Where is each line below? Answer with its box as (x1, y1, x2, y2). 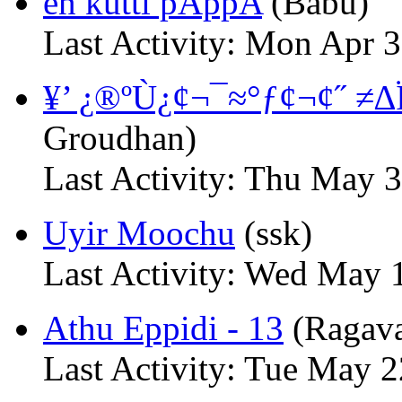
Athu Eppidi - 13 (43, 309, 284, 347)
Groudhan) (43, 118, 197, 157)
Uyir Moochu (43, 214, 235, 252)
